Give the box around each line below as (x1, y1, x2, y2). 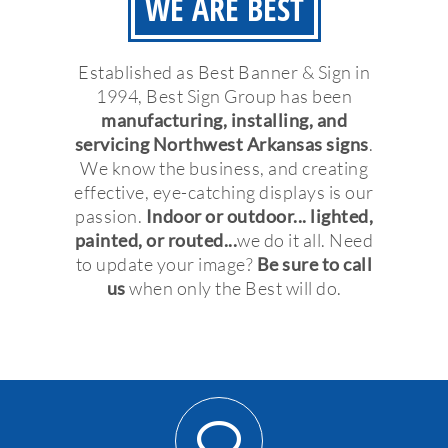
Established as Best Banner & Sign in (78, 61, 370, 84)
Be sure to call (256, 253, 373, 276)
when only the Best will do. (125, 277, 342, 300)
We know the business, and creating (80, 157, 368, 180)
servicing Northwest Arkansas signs (74, 133, 369, 156)
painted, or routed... (74, 229, 238, 252)
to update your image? (75, 253, 257, 276)
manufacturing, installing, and (101, 109, 347, 132)
